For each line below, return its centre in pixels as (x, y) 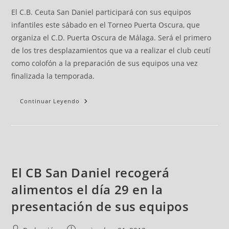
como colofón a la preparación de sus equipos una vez (105, 63)
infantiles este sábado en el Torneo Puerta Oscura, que (106, 25)
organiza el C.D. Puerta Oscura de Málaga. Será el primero (111, 38)
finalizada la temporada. (53, 76)
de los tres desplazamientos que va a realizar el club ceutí (111, 50)
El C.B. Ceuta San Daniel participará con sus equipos (101, 12)
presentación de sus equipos (100, 206)
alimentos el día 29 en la (87, 189)
